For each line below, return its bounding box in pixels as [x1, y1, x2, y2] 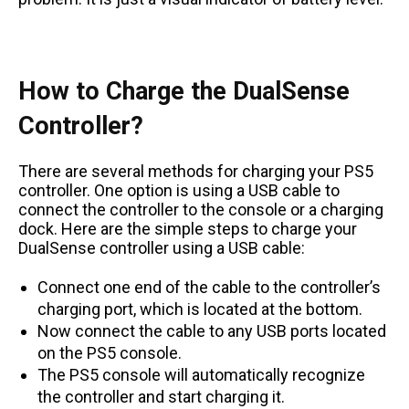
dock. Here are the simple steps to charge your [18, 219, 357, 239]
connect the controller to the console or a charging [18, 200, 383, 220]
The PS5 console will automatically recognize [37, 365, 365, 385]
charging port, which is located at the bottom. [37, 299, 362, 320]
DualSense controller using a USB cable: [18, 238, 305, 258]
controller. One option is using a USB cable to [18, 181, 340, 201]
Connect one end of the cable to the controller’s [37, 278, 381, 298]
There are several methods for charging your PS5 [18, 162, 373, 182]
